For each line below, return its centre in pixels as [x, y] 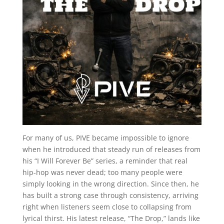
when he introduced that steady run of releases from [111, 149]
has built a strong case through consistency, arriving [110, 195]
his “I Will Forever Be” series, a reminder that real [105, 161]
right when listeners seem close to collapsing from [107, 207]
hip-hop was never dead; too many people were [102, 172]
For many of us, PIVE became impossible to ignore [105, 138]
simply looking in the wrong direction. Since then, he [110, 184]
